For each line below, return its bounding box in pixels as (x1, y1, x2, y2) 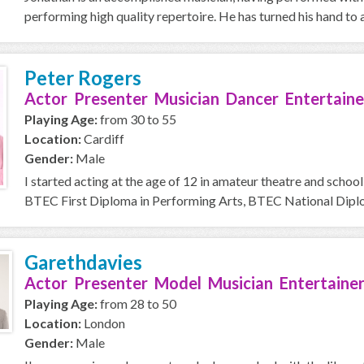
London (81, 315, 125, 331)
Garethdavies (24, 250, 142, 274)
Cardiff (81, 131, 124, 146)
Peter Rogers (24, 66, 141, 89)
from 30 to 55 (97, 111, 176, 127)
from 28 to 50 (97, 296, 176, 311)
